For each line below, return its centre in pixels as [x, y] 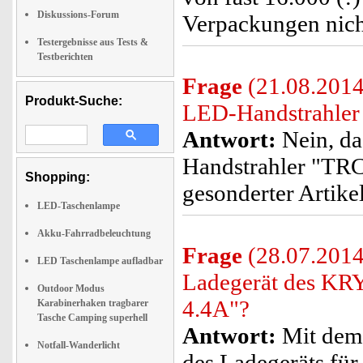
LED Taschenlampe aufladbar [100, 261]
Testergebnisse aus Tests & [93, 42]
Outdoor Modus [71, 288]
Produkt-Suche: [74, 101]
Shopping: [58, 177]
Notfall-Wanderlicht [79, 345]
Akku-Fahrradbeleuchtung [94, 233]
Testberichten [65, 57]
